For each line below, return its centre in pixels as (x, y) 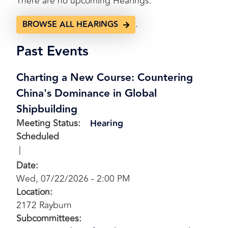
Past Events (52, 52)
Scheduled (38, 137)
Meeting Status (47, 124)
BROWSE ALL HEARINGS (70, 24)
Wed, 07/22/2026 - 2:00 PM (73, 179)
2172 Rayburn (44, 206)
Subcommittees (48, 219)
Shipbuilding (47, 109)
